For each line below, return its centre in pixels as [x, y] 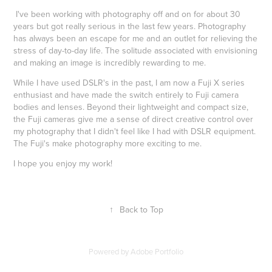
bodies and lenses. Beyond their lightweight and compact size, [131, 107]
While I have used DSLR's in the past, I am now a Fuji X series [129, 82]
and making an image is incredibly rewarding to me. [111, 62]
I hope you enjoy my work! [63, 163]
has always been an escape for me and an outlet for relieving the [136, 38]
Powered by [110, 251]
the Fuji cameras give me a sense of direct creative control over [134, 119]
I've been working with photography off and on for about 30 [128, 14]
